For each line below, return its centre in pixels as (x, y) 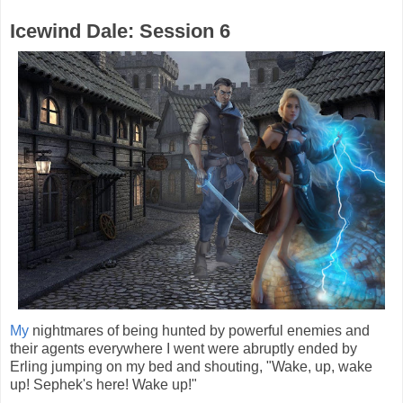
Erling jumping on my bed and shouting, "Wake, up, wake (191, 367)
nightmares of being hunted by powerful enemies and (199, 331)
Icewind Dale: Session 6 (120, 31)
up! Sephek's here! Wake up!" (103, 385)
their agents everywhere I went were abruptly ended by (184, 349)
